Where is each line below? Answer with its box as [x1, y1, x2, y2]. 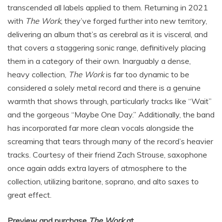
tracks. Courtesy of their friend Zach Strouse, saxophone [7, 150, 207, 160]
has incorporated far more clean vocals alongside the [7, 123, 194, 133]
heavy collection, [7, 69, 68, 80]
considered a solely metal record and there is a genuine [7, 83, 201, 93]
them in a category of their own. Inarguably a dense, [7, 56, 191, 66]
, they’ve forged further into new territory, [61, 16, 207, 26]
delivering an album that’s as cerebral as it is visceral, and [7, 29, 208, 40]
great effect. [7, 190, 52, 200]
